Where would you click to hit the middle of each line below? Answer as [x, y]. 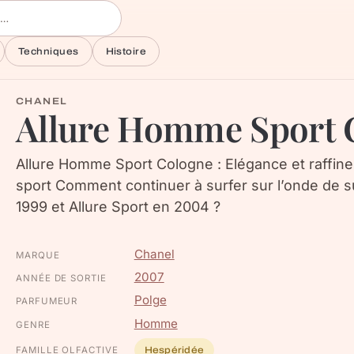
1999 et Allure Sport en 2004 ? [118, 207]
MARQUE [38, 255]
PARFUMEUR [47, 301]
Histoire [126, 51]
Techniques [48, 51]
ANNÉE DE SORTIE [61, 279]
